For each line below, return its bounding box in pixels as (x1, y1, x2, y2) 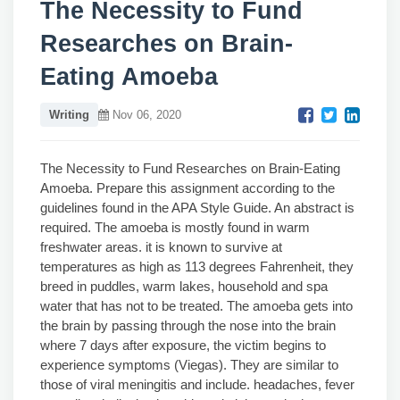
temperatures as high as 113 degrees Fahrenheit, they (40, 259, 354, 274)
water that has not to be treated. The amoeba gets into (40, 298, 353, 313)
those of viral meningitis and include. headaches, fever (40, 377, 354, 392)
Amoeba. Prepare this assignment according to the (40, 180, 335, 196)
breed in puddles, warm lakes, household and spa (40, 279, 328, 294)
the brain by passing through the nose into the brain (40, 318, 336, 333)
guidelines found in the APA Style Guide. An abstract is (40, 200, 354, 215)
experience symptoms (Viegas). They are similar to (40, 357, 338, 372)
